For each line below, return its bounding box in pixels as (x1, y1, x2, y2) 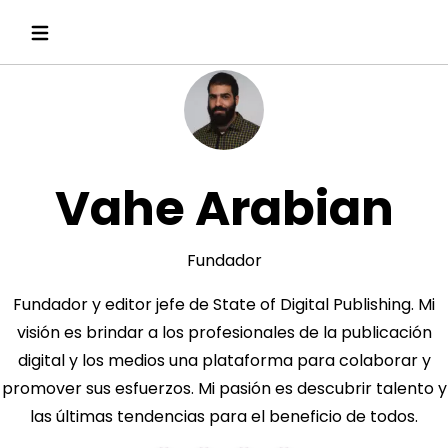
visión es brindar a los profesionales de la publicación (16, 321, 432, 344)
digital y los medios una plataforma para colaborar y (17, 349, 431, 372)
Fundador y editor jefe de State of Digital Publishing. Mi (13, 293, 435, 316)
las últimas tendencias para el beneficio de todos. (30, 405, 418, 428)
